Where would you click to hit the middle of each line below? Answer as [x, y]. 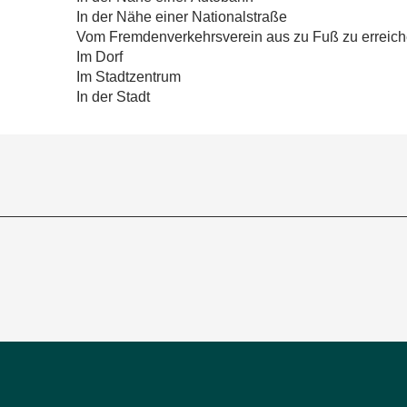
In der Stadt [113, 97]
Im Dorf [99, 57]
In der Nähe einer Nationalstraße [182, 17]
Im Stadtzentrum [129, 77]
